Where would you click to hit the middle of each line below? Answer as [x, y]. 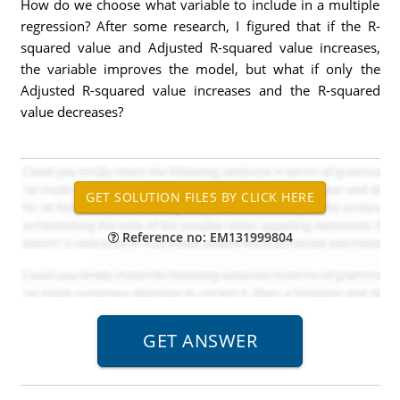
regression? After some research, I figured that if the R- [200, 26]
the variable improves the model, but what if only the [200, 69]
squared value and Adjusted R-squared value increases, [200, 47]
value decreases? [71, 112]
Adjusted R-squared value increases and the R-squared [200, 90]
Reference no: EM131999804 [205, 237]
